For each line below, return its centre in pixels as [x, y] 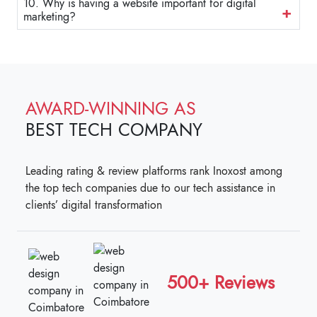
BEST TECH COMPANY [114, 130]
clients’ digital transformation [94, 205]
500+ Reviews [221, 283]
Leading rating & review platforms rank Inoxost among [154, 171]
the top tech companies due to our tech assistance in [150, 188]
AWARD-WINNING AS [111, 109]
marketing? [50, 17]
